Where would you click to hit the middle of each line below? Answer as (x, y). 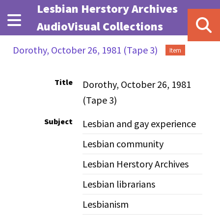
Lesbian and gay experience (139, 124)
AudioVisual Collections (100, 26)
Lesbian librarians (119, 184)
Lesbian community (123, 144)
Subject (59, 121)
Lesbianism (106, 204)
